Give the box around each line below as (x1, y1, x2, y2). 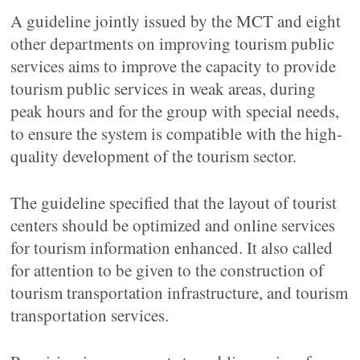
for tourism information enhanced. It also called (10, 236, 333, 259)
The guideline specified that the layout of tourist (10, 191, 337, 214)
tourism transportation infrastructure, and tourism (10, 281, 349, 304)
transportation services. (10, 304, 170, 326)
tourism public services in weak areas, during (10, 77, 317, 100)
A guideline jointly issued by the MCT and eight (10, 10, 342, 32)
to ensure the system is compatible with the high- (10, 122, 343, 145)
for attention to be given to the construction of (10, 259, 325, 281)
